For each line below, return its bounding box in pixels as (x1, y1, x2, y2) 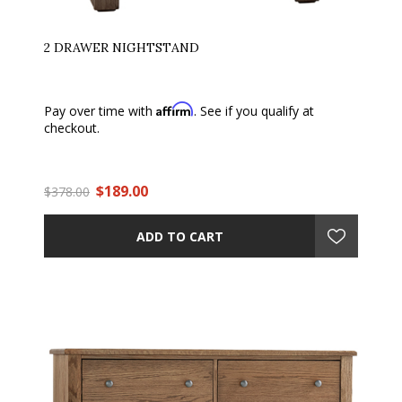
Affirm (156, 101, 194, 117)
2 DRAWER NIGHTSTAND (44, 39, 199, 56)
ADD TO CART (135, 227, 223, 245)
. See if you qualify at (194, 102, 314, 119)
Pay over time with (44, 102, 156, 119)
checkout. (44, 119, 100, 136)
